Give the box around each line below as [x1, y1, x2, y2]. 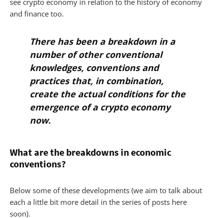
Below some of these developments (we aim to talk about [10, 185, 202, 195]
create [29, 88, 60, 100]
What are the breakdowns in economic [10, 145, 171, 158]
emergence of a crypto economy [29, 101, 170, 113]
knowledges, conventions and [29, 61, 159, 73]
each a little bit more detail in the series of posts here [10, 197, 187, 207]
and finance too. [10, 8, 64, 18]
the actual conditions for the [60, 88, 185, 100]
